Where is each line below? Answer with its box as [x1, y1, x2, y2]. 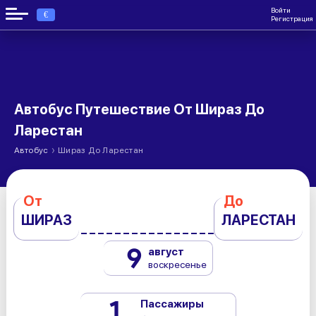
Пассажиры [140, 298, 204, 310]
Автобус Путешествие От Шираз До [14, 101, 265, 118]
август [147, 245, 184, 258]
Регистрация [271, 14, 313, 23]
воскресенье [147, 259, 207, 270]
